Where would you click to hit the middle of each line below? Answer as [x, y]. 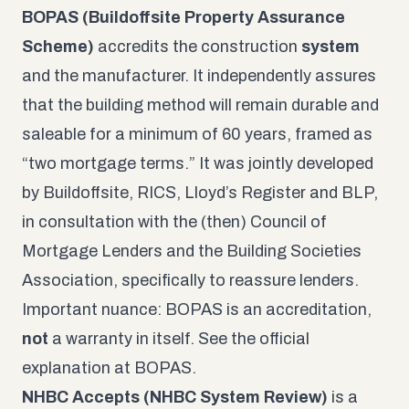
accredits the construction [198, 46]
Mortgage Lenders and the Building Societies [192, 251]
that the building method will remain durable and [200, 105]
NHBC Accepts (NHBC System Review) [175, 397]
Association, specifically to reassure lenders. [190, 280]
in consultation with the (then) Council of [174, 221]
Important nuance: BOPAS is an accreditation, [197, 309]
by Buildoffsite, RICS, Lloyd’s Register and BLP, [200, 192]
